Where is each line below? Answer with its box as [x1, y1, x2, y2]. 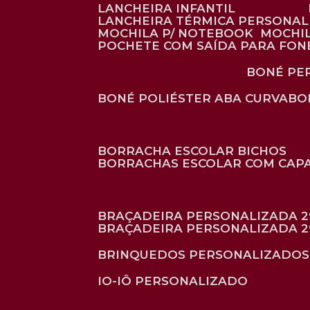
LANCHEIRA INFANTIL [105, 1, 236, 15]
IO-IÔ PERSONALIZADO [102, 274, 248, 288]
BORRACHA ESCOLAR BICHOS [107, 144, 287, 158]
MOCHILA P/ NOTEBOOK [109, 26, 254, 40]
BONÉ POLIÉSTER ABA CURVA [107, 91, 289, 105]
